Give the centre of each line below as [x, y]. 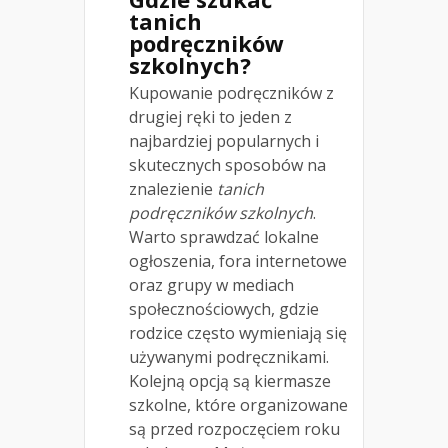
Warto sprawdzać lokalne [224, 236]
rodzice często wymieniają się [238, 332]
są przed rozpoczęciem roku [234, 428]
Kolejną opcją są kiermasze [230, 380]
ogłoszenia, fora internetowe [238, 260]
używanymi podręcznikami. [229, 356]
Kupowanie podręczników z [231, 92]
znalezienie [173, 188]
